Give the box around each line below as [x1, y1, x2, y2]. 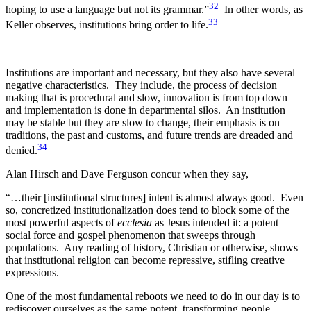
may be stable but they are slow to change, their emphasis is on [6, 116, 280, 128]
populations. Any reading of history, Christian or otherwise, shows [6, 241, 298, 253]
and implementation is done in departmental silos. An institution [6, 103, 285, 116]
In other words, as [219, 3, 303, 16]
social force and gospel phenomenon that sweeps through [6, 228, 255, 241]
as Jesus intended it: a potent [155, 216, 278, 228]
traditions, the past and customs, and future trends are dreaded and [6, 128, 293, 141]
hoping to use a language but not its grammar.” [6, 3, 209, 16]
